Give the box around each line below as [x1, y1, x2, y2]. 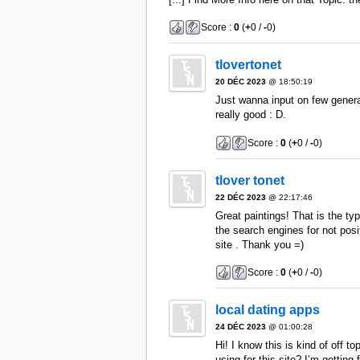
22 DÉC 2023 [215, 192, 266, 202]
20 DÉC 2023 [215, 77, 266, 87]
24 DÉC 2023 [215, 322, 266, 332]
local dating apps [215, 303, 320, 317]
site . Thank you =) [215, 238, 304, 251]
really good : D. [215, 108, 286, 121]
